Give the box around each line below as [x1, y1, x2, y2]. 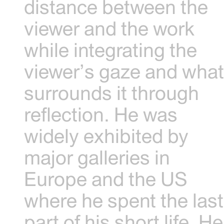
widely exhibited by [24, 124, 189, 147]
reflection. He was [24, 102, 178, 125]
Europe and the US [24, 167, 188, 190]
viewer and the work [24, 16, 195, 39]
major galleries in [24, 145, 170, 168]
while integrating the [24, 38, 197, 61]
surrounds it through [24, 81, 199, 104]
